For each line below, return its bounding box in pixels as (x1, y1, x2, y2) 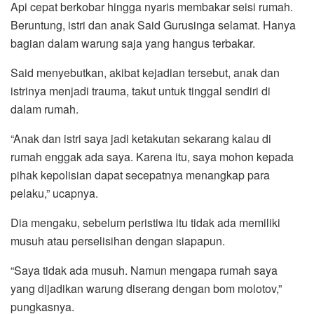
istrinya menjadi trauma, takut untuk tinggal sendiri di (11, 83, 271, 100)
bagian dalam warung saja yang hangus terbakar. (11, 35, 255, 52)
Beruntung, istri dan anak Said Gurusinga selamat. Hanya (11, 17, 296, 34)
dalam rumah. (11, 101, 78, 118)
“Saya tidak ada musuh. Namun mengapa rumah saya (11, 262, 278, 279)
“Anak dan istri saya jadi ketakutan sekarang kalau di (11, 130, 271, 147)
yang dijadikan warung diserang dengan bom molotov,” (11, 280, 282, 297)
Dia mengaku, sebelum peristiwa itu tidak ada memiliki (11, 214, 280, 231)
